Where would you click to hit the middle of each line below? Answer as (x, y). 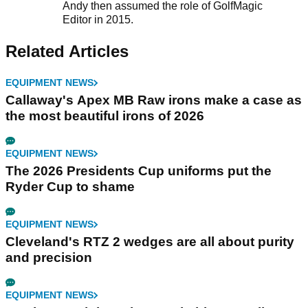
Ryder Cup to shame (70, 187)
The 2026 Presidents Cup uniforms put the (139, 171)
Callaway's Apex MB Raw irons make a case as (154, 100)
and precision (49, 258)
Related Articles (67, 52)
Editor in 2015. (99, 20)
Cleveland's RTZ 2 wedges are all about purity (150, 242)
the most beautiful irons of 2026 (105, 116)
